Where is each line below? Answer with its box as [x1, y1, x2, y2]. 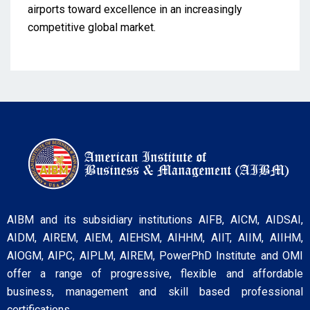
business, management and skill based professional [7, 284, 303, 298]
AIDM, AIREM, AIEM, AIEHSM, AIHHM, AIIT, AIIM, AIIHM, [7, 230, 303, 244]
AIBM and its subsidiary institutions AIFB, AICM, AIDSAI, [7, 212, 303, 226]
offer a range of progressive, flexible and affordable [7, 266, 303, 280]
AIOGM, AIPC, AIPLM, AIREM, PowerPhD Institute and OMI [7, 248, 303, 262]
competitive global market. [28, 20, 156, 34]
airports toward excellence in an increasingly [28, 2, 242, 16]
